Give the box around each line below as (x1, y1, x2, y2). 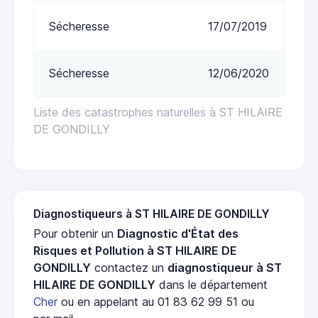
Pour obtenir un (33, 226, 117, 241)
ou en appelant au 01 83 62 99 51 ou (57, 294, 254, 309)
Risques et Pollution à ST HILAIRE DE (33, 243, 237, 258)
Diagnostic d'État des (117, 226, 238, 241)
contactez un (91, 260, 168, 275)
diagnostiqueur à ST (168, 260, 282, 275)
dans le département (155, 277, 268, 292)
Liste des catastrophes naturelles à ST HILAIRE (33, 104, 283, 119)
